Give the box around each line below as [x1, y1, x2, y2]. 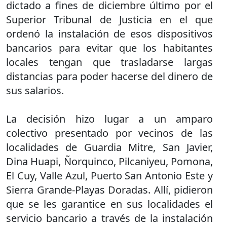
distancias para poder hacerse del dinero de [6, 69, 213, 83]
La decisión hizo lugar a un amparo [6, 112, 213, 126]
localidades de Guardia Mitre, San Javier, [6, 140, 213, 154]
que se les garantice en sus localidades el [6, 197, 213, 211]
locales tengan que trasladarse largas [6, 55, 213, 69]
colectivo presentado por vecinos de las [6, 126, 213, 140]
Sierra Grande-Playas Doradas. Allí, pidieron [6, 183, 213, 197]
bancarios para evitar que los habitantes [6, 41, 213, 55]
